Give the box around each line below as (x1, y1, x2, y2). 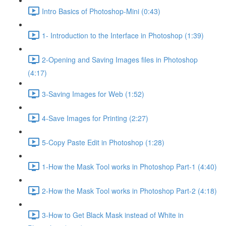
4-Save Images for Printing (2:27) (42, 112, 148, 123)
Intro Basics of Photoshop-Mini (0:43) (42, 6, 160, 16)
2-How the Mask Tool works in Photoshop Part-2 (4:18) (42, 185, 217, 196)
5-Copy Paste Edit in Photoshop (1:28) (42, 137, 164, 147)
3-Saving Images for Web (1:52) (42, 88, 144, 99)
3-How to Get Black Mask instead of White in (42, 209, 184, 220)
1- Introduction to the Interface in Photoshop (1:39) (42, 30, 204, 40)
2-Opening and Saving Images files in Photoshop (42, 54, 198, 65)
